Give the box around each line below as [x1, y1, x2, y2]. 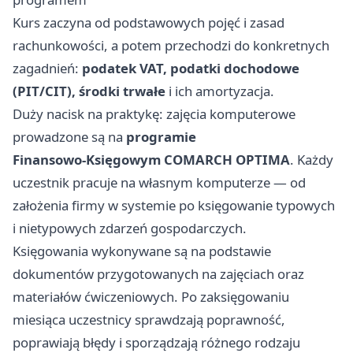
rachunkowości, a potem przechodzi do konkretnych [13, 36, 329, 55]
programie [126, 128, 196, 147]
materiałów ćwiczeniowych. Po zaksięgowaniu [13, 288, 289, 307]
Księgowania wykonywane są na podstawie [13, 242, 271, 261]
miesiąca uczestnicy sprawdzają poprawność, [13, 310, 285, 329]
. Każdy [290, 150, 333, 169]
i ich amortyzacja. [165, 82, 274, 101]
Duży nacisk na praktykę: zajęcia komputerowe [13, 105, 295, 124]
